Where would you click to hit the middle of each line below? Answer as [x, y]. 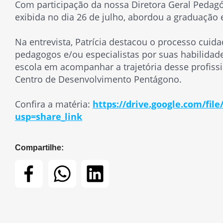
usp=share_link [49, 116]
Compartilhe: [39, 148]
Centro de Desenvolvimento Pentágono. [98, 79]
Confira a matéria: [54, 104]
